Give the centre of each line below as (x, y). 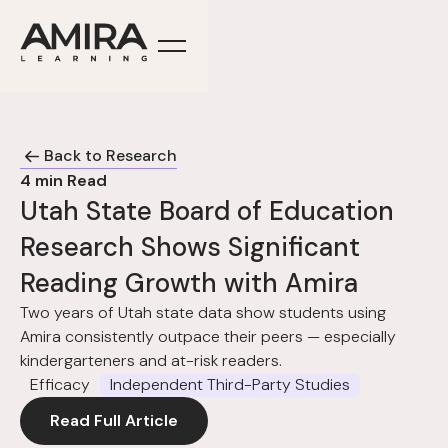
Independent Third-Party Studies (230, 384)
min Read (69, 180)
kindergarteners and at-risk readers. (151, 360)
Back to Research (110, 155)
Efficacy (60, 384)
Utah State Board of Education (207, 211)
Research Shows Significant (190, 247)
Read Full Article (114, 420)
